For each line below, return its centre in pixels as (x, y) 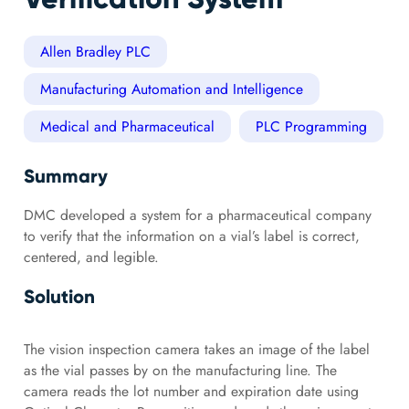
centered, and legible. (91, 257)
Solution (59, 296)
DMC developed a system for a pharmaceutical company (197, 215)
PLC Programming (311, 127)
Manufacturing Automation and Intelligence (171, 89)
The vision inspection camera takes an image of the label (196, 350)
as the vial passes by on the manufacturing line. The (180, 371)
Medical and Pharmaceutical (127, 127)
